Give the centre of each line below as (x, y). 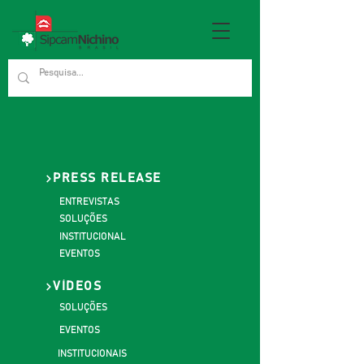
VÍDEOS (77, 286)
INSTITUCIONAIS (92, 353)
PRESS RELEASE (107, 178)
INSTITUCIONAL (93, 236)
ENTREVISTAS (89, 201)
